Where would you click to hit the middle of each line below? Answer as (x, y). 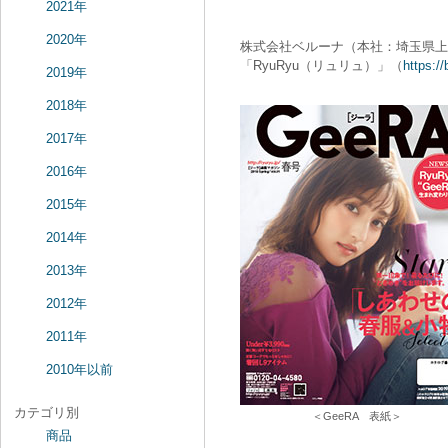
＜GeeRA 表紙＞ (357, 416)
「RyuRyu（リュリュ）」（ (321, 65)
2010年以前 (79, 369)
